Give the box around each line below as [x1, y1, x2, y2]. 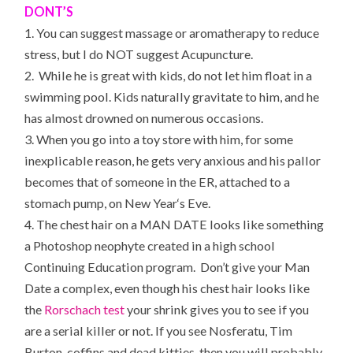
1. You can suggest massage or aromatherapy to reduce [24, 24, 320, 40]
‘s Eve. [177, 195, 211, 210]
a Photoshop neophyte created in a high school [24, 237, 276, 253]
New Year [124, 195, 178, 210]
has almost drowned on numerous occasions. [24, 110, 264, 125]
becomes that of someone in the [24, 173, 199, 189]
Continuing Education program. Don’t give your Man [24, 258, 310, 274]
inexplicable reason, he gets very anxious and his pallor [24, 152, 321, 168]
